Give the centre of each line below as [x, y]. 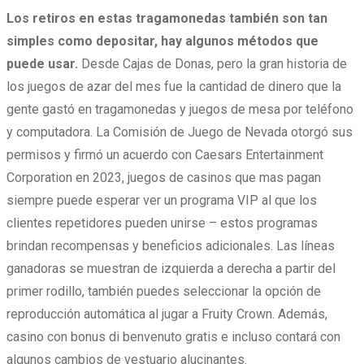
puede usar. [44, 64]
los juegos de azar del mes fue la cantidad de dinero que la [174, 87]
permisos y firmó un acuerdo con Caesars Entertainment [165, 155]
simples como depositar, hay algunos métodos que [162, 41]
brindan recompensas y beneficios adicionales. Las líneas [171, 246]
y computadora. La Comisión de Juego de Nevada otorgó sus [180, 132]
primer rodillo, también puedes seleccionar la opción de [164, 292]
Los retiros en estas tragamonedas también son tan [167, 19]
